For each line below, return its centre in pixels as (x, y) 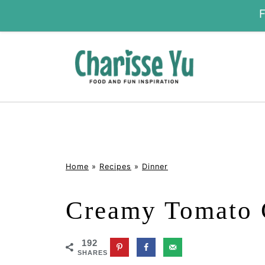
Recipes (115, 166)
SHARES (93, 252)
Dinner (155, 166)
